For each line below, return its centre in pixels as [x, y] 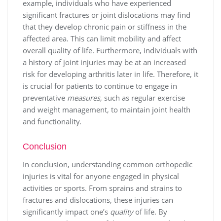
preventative [45, 98]
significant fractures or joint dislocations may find [107, 15]
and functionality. [52, 122]
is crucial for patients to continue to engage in [100, 86]
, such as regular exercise [143, 98]
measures [84, 98]
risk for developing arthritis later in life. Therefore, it [110, 74]
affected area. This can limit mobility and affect [102, 39]
